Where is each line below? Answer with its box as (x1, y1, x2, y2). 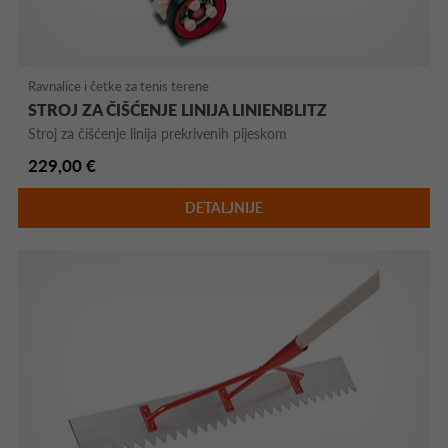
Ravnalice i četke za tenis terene (28, 78, 210, 95)
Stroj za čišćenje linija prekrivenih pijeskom (28, 125, 288, 143)
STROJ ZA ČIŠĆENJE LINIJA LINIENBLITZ (28, 100, 328, 120)
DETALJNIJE (184, 199, 263, 217)
